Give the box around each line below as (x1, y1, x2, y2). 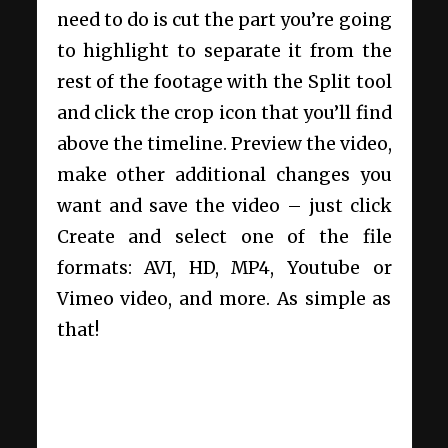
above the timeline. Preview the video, (56, 132, 392, 155)
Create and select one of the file (56, 225, 392, 248)
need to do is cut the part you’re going (56, 8, 392, 31)
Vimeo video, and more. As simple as (56, 287, 392, 310)
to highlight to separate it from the (56, 39, 392, 62)
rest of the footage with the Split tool (56, 70, 392, 93)
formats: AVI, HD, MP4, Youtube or (56, 256, 392, 279)
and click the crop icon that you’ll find (56, 101, 392, 124)
